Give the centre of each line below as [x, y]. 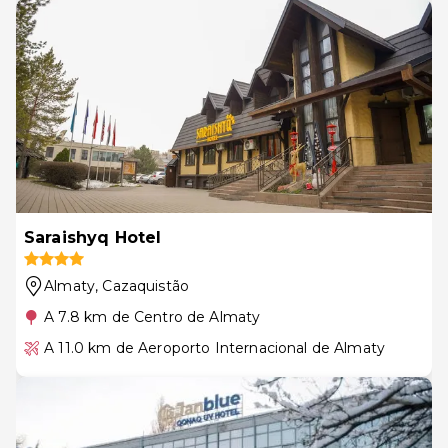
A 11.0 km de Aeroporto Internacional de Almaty [215, 347]
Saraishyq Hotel [93, 237]
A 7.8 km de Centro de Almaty [152, 316]
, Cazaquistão [142, 285]
